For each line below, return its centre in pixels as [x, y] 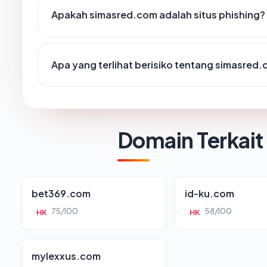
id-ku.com [210, 194]
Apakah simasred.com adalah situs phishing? [158, 15]
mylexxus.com [66, 256]
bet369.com [61, 194]
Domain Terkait [190, 140]
